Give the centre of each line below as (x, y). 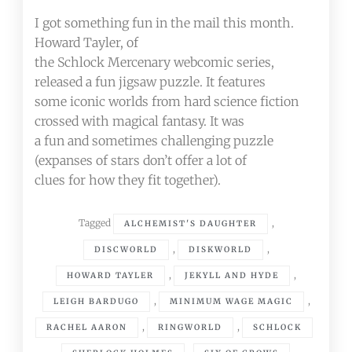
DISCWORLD (126, 250)
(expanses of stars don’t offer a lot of (141, 161)
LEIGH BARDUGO (96, 302)
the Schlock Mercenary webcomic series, (155, 62)
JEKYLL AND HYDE (232, 276)
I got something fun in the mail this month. (165, 23)
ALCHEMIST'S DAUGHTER (190, 224)
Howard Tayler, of (87, 43)
